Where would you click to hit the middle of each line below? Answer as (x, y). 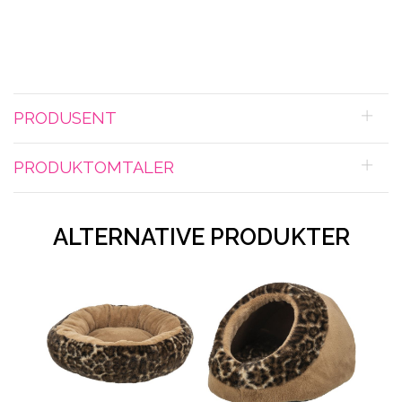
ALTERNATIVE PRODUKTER (201, 237)
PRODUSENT (65, 118)
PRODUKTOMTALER (94, 168)
